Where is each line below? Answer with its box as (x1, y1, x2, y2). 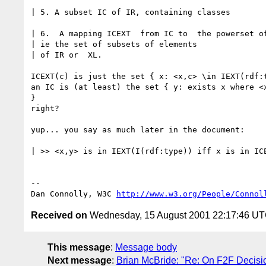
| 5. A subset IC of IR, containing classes (31, 7, 230, 17)
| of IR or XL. (31, 50, 102, 59)
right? (31, 103, 59, 113)
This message (47, 242, 110, 252)
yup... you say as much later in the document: (31, 125, 245, 134)
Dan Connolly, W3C (31, 189, 116, 198)
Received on (31, 210, 87, 220)
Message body (115, 242, 177, 252)
